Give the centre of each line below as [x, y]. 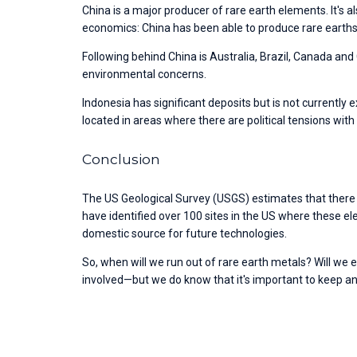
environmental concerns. [146, 74]
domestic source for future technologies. [186, 233]
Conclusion [122, 159]
